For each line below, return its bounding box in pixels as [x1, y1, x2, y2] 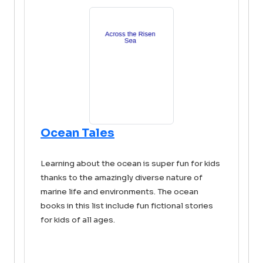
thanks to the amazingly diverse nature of [41, 173, 203, 183]
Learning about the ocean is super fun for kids [41, 159, 220, 168]
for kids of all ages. [41, 215, 115, 225]
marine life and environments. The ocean [41, 187, 198, 197]
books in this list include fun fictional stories [41, 201, 213, 211]
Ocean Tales [41, 126, 114, 140]
